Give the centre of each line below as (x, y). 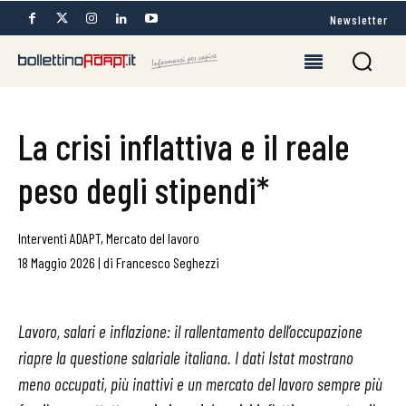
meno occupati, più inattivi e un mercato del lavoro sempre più (200, 384)
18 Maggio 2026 (57, 262)
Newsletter (359, 19)
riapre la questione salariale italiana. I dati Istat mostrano (186, 358)
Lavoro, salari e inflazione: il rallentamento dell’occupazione (190, 331)
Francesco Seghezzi (168, 262)
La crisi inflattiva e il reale (184, 146)
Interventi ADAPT (59, 238)
